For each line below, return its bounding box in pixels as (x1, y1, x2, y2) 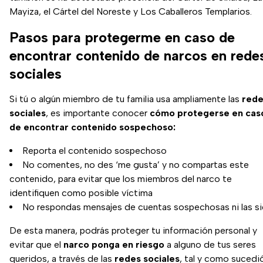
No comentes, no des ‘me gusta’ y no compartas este (22, 159, 249, 171)
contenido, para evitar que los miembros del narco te (9, 173, 232, 185)
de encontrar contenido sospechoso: (9, 122, 176, 133)
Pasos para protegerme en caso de (9, 29, 235, 46)
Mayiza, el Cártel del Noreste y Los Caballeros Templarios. (9, 6, 252, 18)
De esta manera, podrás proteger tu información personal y (9, 225, 257, 237)
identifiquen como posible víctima (9, 187, 153, 199)
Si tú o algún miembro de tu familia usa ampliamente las (9, 93, 242, 105)
